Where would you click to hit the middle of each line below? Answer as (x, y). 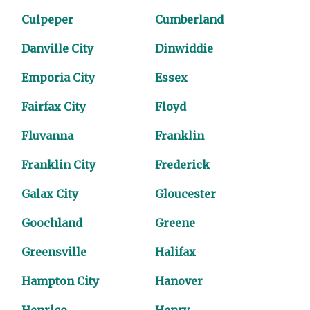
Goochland (52, 223)
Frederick (182, 165)
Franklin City (59, 165)
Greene (175, 223)
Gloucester (185, 194)
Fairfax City (54, 107)
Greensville (54, 252)
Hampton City (61, 281)
